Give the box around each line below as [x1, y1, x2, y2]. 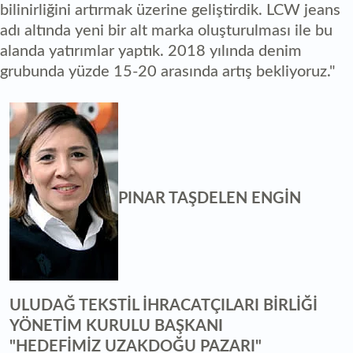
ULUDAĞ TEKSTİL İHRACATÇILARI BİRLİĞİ [9, 298, 318, 314]
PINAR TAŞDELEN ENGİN [118, 190, 301, 206]
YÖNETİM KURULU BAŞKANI [9, 318, 223, 335]
